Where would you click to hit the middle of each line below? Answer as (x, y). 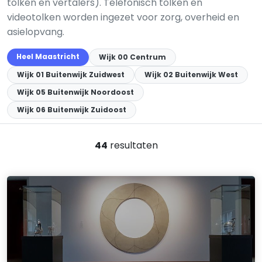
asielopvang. (36, 32)
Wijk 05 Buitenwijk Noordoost (75, 92)
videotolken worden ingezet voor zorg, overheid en (123, 17)
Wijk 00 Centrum (132, 57)
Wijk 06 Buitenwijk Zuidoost (72, 110)
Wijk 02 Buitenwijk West (191, 75)
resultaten (133, 145)
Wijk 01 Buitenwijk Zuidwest (71, 75)
